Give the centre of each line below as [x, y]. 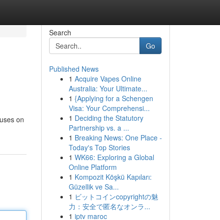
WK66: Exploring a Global [114, 157]
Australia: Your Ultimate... [108, 88]
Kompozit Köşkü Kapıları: [113, 177]
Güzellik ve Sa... [94, 187]
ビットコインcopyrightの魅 [116, 196]
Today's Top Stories [99, 147]
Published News [74, 69]
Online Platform [93, 167]
